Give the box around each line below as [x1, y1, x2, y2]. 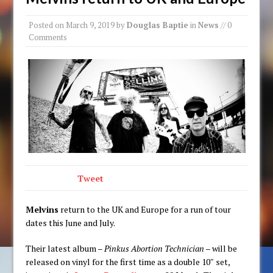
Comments [29, 31, 68, 43]
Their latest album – [26, 243, 105, 255]
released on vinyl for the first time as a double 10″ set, [26, 256, 230, 268]
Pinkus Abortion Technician [104, 243, 205, 255]
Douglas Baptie [127, 19, 189, 30]
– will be [204, 243, 238, 255]
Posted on [29, 19, 66, 30]
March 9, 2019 [66, 19, 115, 30]
